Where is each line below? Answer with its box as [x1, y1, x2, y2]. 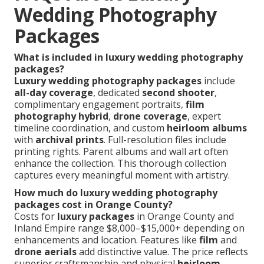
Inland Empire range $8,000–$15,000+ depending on [14, 221, 245, 235]
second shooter [142, 85, 214, 99]
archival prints [35, 133, 104, 146]
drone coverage [113, 109, 187, 123]
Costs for [14, 209, 57, 223]
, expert [187, 109, 221, 123]
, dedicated [93, 85, 142, 99]
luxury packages [57, 209, 134, 223]
